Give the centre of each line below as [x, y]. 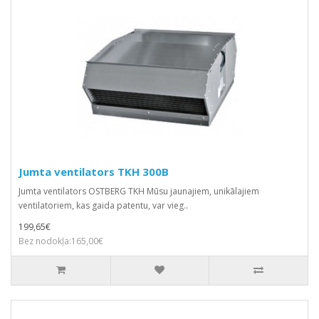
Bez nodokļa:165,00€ [61, 241]
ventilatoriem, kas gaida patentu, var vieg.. [103, 205]
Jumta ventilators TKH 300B [94, 171]
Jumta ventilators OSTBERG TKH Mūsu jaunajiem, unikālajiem [139, 191]
